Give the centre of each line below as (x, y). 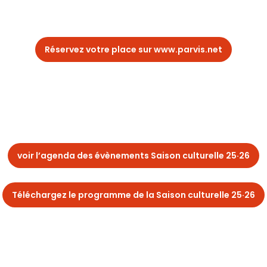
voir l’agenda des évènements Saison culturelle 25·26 (133, 156)
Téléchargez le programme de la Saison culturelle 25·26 (133, 195)
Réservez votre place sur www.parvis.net (133, 49)
